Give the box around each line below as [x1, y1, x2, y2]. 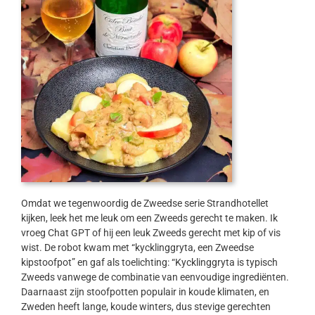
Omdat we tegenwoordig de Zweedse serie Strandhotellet [20, 198, 269, 210]
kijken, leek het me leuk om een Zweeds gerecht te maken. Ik [20, 212, 278, 224]
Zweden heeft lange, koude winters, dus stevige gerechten [20, 301, 271, 313]
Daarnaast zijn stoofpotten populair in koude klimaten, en [20, 286, 269, 298]
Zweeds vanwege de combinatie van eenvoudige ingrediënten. [20, 271, 289, 283]
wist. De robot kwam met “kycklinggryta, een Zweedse [20, 242, 254, 254]
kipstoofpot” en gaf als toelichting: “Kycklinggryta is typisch [20, 257, 278, 269]
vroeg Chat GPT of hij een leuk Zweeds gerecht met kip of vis [20, 227, 281, 239]
